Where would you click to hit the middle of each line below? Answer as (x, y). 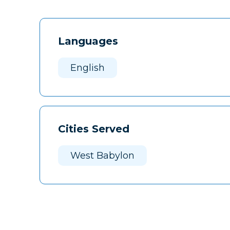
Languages (88, 41)
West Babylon (102, 156)
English (88, 68)
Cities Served (94, 129)
